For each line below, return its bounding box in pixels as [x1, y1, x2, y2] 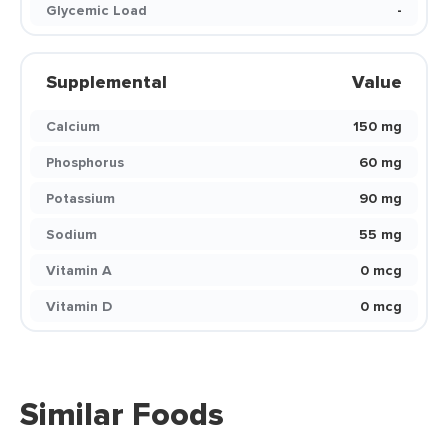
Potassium [46, 188, 115, 208]
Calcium [46, 116, 100, 136]
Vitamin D [46, 296, 112, 316]
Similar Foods [20, 390, 224, 438]
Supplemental [46, 69, 167, 95]
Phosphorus [46, 152, 124, 172]
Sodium [46, 224, 97, 244]
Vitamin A [46, 260, 112, 280]
